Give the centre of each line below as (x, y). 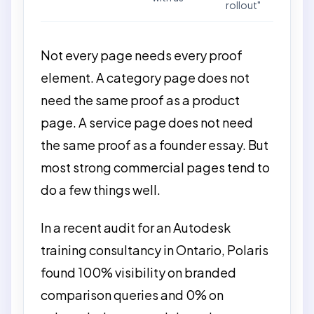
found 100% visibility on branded (138, 272)
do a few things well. (101, 189)
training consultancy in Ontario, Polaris (155, 250)
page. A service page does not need (147, 122)
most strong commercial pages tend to (155, 167)
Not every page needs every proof (142, 55)
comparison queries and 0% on (132, 295)
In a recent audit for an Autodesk (136, 227)
